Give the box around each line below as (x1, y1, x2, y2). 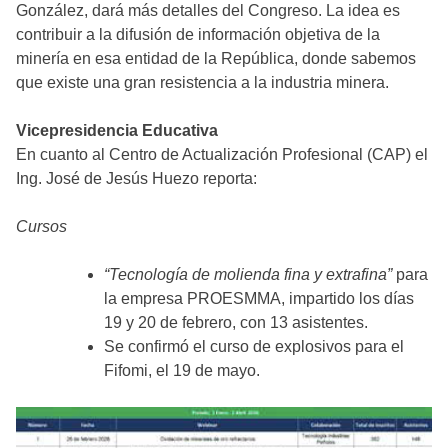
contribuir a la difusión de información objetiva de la (16, 26, 380, 44)
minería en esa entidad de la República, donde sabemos (16, 50, 416, 68)
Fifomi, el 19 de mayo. (104, 362, 260, 380)
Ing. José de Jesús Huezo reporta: (16, 170, 257, 188)
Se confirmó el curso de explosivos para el (104, 338, 404, 356)
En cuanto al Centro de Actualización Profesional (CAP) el (16, 146, 428, 164)
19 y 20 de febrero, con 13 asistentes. (104, 314, 368, 332)
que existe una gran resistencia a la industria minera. (16, 74, 389, 92)
